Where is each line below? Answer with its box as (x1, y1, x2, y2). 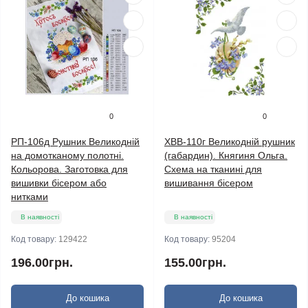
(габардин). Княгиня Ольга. (164, 150, 287, 161)
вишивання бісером (164, 177, 253, 188)
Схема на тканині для (164, 164, 262, 175)
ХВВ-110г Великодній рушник (164, 136, 295, 147)
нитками (11, 191, 48, 202)
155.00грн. (164, 256, 226, 269)
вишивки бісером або (11, 177, 107, 188)
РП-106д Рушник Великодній (11, 136, 140, 147)
